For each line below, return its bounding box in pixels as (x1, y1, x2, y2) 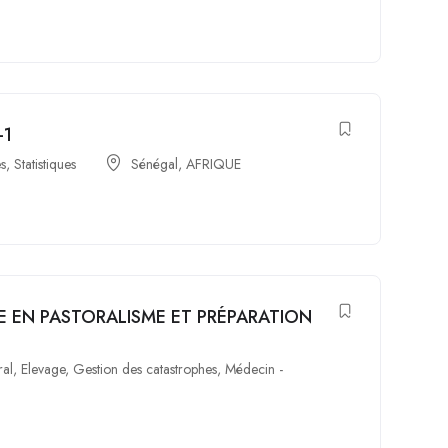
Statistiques (14, 154, 77, 174)
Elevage (21, 359, 66, 379)
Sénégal (131, 154, 179, 174)
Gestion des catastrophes (73, 359, 218, 379)
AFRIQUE (186, 154, 242, 174)
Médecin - (225, 359, 284, 379)
